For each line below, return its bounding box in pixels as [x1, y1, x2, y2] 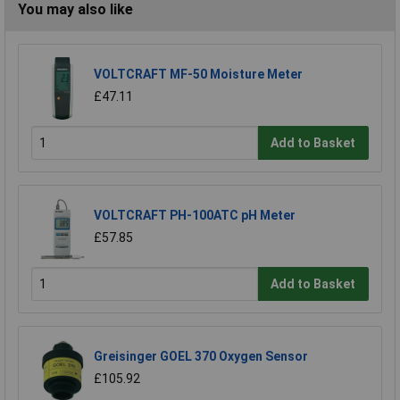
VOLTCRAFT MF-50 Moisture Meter [94, 67, 303, 82]
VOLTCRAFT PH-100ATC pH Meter [94, 208, 296, 223]
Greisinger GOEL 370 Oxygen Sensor [94, 349, 308, 364]
